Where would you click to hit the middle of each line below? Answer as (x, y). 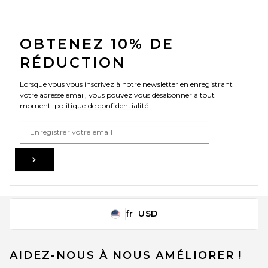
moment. (37, 105)
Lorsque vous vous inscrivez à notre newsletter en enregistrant (126, 84)
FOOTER (45, 23)
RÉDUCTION (73, 62)
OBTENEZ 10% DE (97, 44)
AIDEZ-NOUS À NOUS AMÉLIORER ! (126, 255)
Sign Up (55, 158)
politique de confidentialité (101, 105)
